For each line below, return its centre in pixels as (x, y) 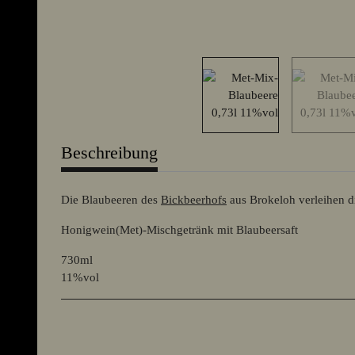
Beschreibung (109, 152)
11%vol (80, 277)
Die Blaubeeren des (111, 199)
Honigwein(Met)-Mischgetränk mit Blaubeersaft (179, 229)
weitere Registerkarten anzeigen (139, 141)
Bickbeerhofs (194, 199)
